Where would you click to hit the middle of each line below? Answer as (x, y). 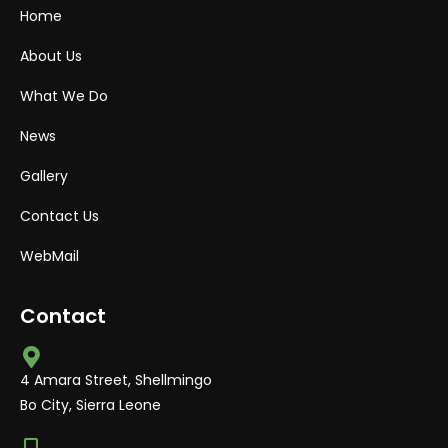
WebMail (49, 256)
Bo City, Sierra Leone (90, 405)
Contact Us (59, 216)
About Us (51, 56)
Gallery (44, 176)
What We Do (64, 96)
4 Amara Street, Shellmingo (116, 380)
